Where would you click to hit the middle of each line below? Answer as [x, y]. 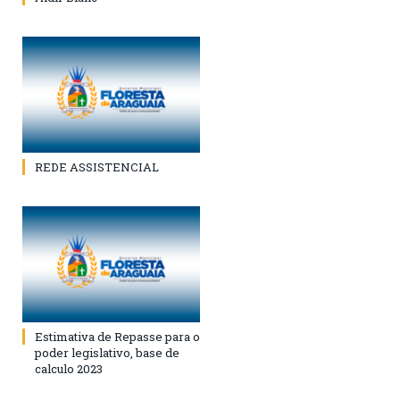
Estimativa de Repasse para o [117, 337]
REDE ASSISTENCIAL [97, 167]
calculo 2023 [69, 369]
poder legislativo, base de [107, 353]
